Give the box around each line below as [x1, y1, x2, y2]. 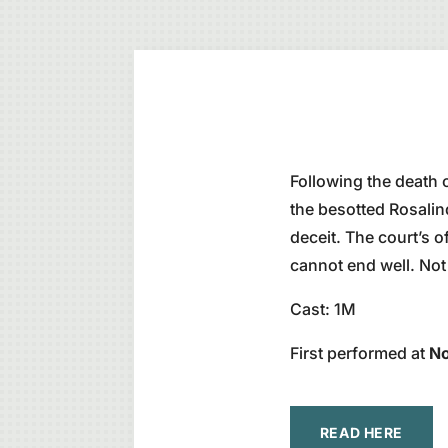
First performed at [289, 343, 429, 364]
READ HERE [319, 423, 403, 441]
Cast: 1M [289, 299, 356, 320]
